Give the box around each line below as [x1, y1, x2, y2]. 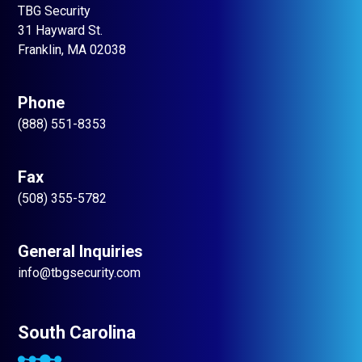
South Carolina [18, 322, 136, 343]
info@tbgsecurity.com [18, 265, 141, 280]
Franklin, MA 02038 [18, 42, 126, 57]
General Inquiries [18, 242, 143, 261]
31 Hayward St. [18, 23, 103, 38]
